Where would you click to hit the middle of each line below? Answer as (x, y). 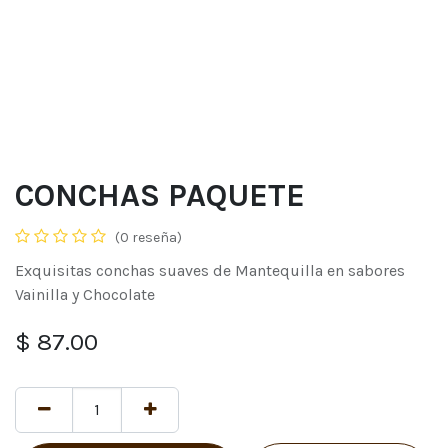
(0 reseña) (148, 237)
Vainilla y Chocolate (85, 294)
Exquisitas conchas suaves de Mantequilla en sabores (210, 270)
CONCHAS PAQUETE (160, 195)
